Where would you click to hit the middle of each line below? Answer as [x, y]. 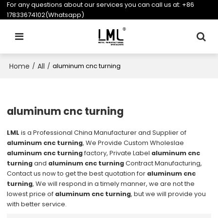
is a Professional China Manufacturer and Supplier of [103, 132]
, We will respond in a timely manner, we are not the [114, 183]
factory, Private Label [117, 153]
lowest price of [31, 194]
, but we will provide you [169, 194]
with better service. [37, 204]
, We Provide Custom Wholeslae [134, 143]
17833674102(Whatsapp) [46, 15]
